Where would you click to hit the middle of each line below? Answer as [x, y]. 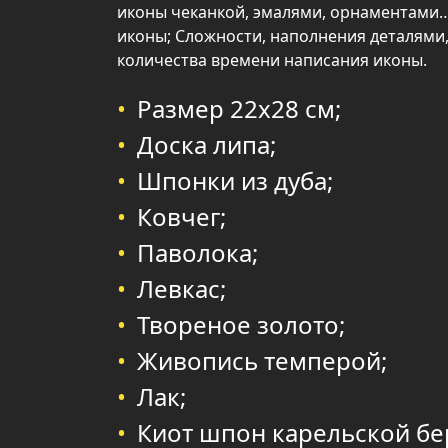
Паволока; [197, 252]
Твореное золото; [241, 324]
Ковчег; [181, 216]
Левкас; [181, 288]
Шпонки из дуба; [235, 180]
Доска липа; [206, 144]
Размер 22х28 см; [239, 108]
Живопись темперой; [262, 360]
